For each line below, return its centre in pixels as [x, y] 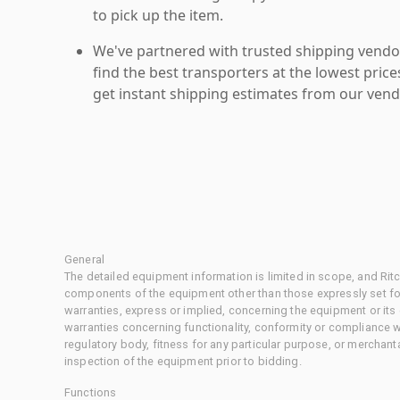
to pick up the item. [158, 15]
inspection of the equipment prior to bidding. [183, 361]
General [85, 259]
